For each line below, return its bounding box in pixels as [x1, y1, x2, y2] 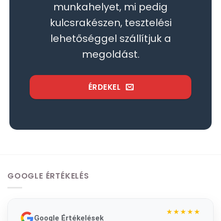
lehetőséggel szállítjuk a [50, 32, 171, 46]
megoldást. [81, 47, 140, 62]
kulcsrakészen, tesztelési [49, 16, 172, 30]
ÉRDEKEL [88, 82, 121, 93]
